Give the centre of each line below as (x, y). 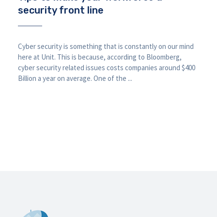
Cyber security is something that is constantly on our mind (106, 46)
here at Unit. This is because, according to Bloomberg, (100, 57)
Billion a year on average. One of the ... (75, 78)
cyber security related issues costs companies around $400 (107, 68)
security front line (61, 10)
